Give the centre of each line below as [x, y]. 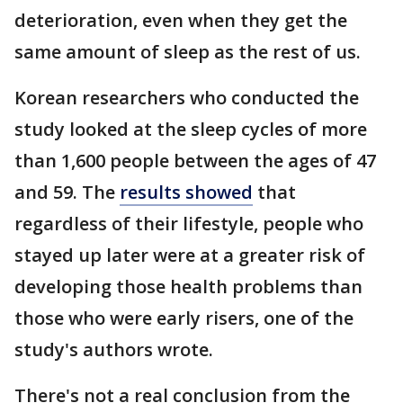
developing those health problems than [188, 287]
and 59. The [67, 192]
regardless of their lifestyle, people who [189, 224]
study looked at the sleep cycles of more [191, 129]
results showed [186, 192]
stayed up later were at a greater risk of [190, 255]
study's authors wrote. [114, 349]
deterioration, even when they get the [181, 20]
